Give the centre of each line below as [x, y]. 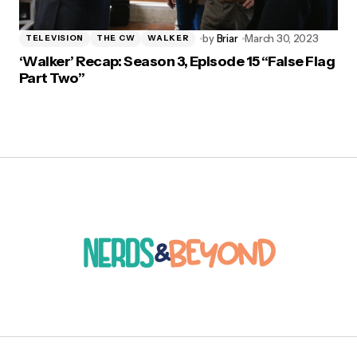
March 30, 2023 [282, 38]
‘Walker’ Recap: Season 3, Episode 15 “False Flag [177, 61]
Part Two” [52, 78]
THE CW [116, 38]
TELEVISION [55, 38]
